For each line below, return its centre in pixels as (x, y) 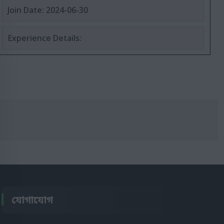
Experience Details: (45, 38)
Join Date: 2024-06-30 (48, 10)
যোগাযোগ (32, 200)
